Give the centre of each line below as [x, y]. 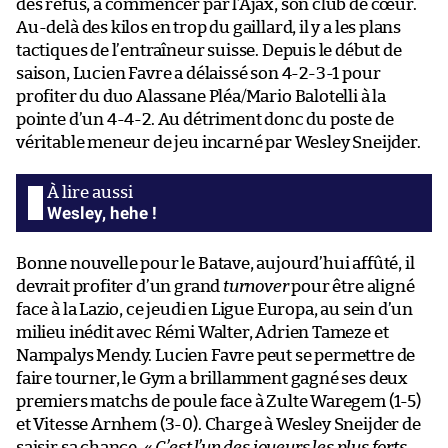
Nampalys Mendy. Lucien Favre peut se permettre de [216, 356]
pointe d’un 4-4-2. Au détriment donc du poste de [205, 120]
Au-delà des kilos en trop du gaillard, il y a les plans [209, 28]
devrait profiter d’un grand [119, 287]
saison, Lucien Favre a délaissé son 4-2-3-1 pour [198, 74]
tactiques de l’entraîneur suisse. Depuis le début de [209, 51]
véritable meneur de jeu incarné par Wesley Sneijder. [218, 143]
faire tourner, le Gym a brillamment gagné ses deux [212, 379]
